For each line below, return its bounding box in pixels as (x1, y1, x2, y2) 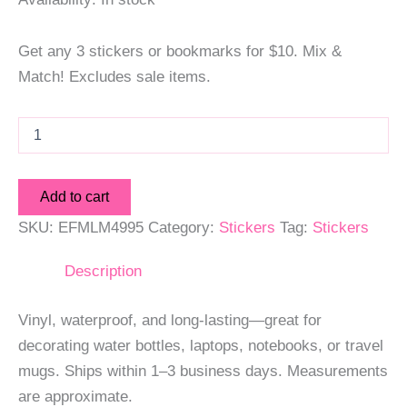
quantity (17, 173, 63, 187)
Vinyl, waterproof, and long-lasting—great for (18, 311, 322, 329)
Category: (148, 219, 219, 236)
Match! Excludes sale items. (18, 68, 211, 86)
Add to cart (40, 189, 109, 204)
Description (65, 263, 142, 280)
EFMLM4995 (58, 219, 144, 236)
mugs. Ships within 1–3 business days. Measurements (18, 362, 388, 380)
